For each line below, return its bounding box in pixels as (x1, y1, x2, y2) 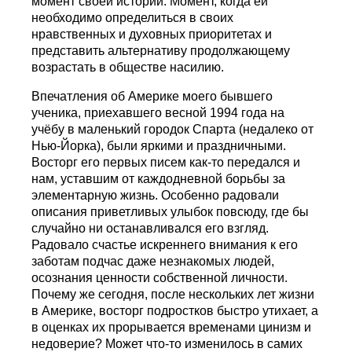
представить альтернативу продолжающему (31, 43, 291, 57)
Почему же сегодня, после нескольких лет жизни (31, 287, 315, 301)
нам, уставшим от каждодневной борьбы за (31, 171, 286, 185)
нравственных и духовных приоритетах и (31, 27, 273, 41)
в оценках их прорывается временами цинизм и (31, 320, 312, 334)
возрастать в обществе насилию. (31, 60, 225, 74)
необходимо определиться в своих (31, 10, 234, 24)
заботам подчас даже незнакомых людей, (31, 254, 275, 268)
